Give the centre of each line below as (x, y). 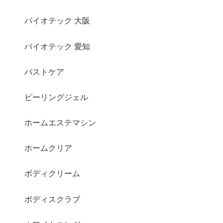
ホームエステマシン (60, 123)
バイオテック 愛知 (57, 46)
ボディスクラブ (53, 199)
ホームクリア (49, 148)
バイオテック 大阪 (57, 21)
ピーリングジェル (56, 97)
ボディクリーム (53, 174)
